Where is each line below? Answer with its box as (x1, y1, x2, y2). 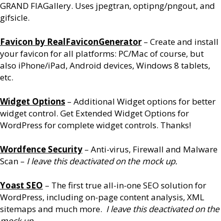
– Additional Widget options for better (65, 96, 216, 107)
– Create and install (142, 36, 219, 47)
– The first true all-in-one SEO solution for (43, 180, 206, 191)
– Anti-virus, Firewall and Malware (82, 144, 218, 155)
